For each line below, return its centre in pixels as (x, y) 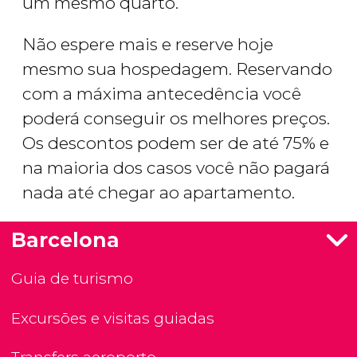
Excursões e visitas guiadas (113, 318)
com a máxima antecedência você (162, 94)
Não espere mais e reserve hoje (148, 45)
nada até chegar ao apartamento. (159, 193)
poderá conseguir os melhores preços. (176, 119)
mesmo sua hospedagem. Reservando (177, 69)
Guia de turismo (72, 279)
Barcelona (65, 240)
